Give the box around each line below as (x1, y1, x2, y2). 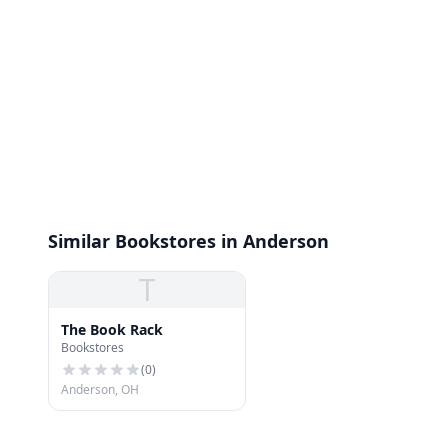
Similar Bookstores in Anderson (48, 229, 329, 253)
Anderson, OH (61, 381, 139, 398)
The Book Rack (61, 320, 163, 339)
